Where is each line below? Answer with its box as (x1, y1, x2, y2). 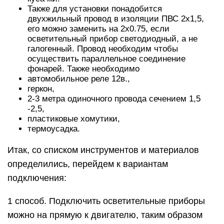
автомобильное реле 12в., (27, 74, 130, 83)
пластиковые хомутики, (27, 114, 120, 123)
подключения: (7, 173, 66, 183)
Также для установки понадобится (27, 4, 162, 13)
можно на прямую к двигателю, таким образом (7, 210, 202, 220)
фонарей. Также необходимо (27, 64, 139, 73)
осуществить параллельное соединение (27, 54, 185, 63)
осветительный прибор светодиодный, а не (27, 34, 197, 43)
